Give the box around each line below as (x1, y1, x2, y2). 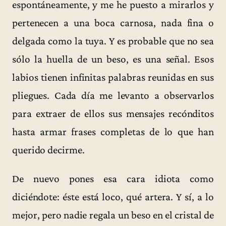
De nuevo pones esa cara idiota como (12, 173, 214, 185)
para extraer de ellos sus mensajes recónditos (12, 107, 214, 120)
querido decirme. (12, 143, 85, 156)
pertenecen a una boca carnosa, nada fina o (12, 16, 214, 29)
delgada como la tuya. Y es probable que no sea (12, 34, 214, 47)
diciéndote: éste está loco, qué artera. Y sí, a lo (12, 191, 214, 203)
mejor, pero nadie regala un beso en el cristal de (12, 209, 214, 221)
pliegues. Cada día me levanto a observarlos (12, 89, 214, 101)
